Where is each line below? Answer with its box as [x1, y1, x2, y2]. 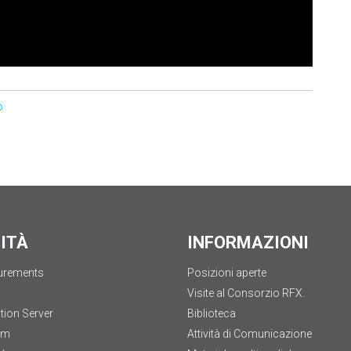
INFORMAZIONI [187, 232, 309, 252]
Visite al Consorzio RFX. [187, 286, 305, 299]
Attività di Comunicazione [187, 327, 312, 340]
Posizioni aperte [187, 266, 266, 279]
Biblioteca [187, 306, 236, 320]
